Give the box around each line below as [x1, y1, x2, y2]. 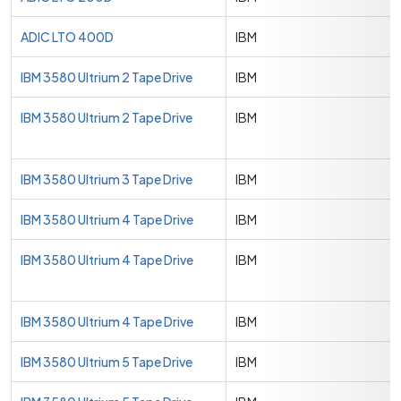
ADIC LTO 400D [21, 29, 114, 45]
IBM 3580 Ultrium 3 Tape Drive [21, 171, 192, 187]
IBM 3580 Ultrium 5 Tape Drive [21, 354, 192, 370]
